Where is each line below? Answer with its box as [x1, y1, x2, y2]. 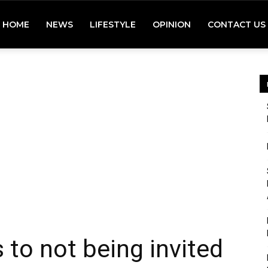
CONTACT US [208, 19, 266, 30]
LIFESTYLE [90, 19, 136, 30]
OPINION [153, 19, 191, 30]
